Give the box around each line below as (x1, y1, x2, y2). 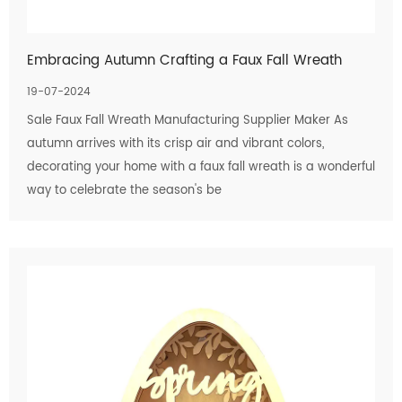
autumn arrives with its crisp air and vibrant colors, (27, 135, 324, 153)
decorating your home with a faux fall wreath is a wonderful (27, 158, 375, 177)
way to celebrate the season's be (27, 181, 222, 200)
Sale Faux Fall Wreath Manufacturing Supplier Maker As (27, 111, 348, 130)
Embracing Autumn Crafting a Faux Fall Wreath (27, 49, 342, 72)
